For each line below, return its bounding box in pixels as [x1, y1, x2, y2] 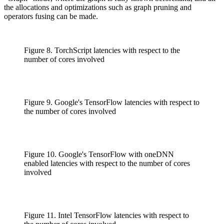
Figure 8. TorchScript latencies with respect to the [24, 46, 180, 55]
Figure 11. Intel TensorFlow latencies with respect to [24, 211, 189, 220]
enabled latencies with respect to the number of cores [24, 159, 190, 168]
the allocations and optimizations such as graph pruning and [4, 3, 191, 12]
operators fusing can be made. [4, 12, 98, 21]
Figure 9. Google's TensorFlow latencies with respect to [24, 98, 199, 107]
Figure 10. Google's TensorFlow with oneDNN [24, 150, 174, 159]
